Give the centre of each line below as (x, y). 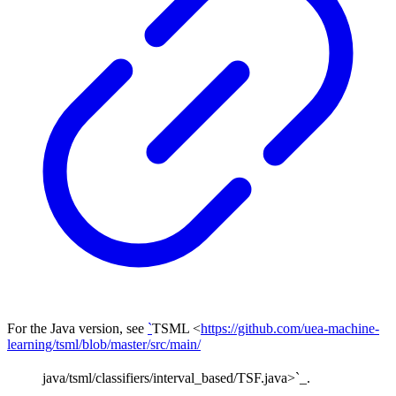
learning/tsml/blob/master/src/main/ (104, 344)
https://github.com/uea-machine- (290, 328)
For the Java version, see (77, 328)
